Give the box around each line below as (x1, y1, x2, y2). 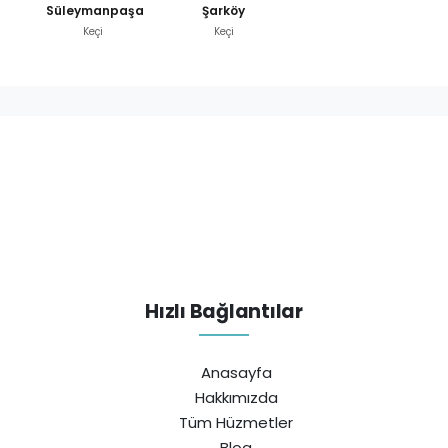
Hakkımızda (194, 386, 278, 408)
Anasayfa (200, 361, 272, 383)
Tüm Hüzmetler (179, 411, 293, 433)
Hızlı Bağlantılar (145, 297, 303, 325)
